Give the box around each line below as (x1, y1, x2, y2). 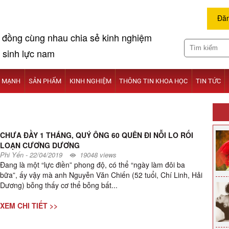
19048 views (80, 150, 117, 160)
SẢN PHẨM (29, 77, 62, 85)
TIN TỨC (195, 77, 221, 85)
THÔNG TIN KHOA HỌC (119, 77, 188, 85)
